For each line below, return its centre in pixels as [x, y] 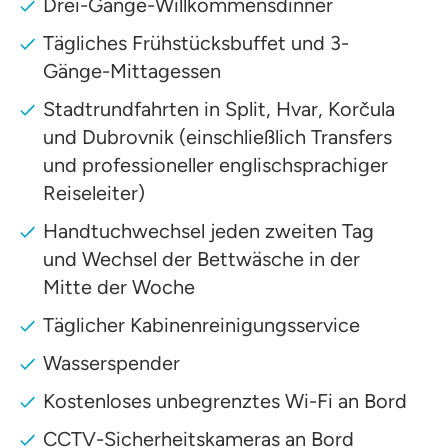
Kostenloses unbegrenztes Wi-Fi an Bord [225, 400]
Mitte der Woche [119, 286]
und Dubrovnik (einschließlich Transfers [218, 136]
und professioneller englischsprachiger [216, 164]
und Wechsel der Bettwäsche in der [202, 258]
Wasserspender [112, 362]
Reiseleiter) [94, 192]
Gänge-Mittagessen [132, 70]
